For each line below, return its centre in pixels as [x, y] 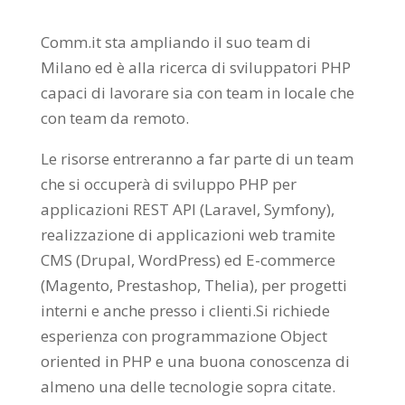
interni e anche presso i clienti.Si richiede [185, 311]
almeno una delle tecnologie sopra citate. [188, 387]
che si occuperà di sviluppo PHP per [168, 184]
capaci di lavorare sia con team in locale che [197, 93]
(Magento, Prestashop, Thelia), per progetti [193, 286]
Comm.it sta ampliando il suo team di [175, 42]
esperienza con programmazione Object [184, 336]
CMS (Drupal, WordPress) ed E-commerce [188, 260]
